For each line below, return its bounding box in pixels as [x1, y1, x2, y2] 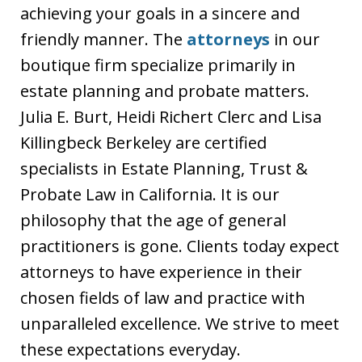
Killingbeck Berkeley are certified [20, 132, 267, 154]
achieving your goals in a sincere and [20, 2, 300, 25]
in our [270, 28, 320, 51]
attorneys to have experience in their [20, 261, 302, 284]
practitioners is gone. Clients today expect [20, 235, 339, 258]
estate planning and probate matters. [20, 80, 309, 103]
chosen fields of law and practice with [20, 287, 305, 309]
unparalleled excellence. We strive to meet [20, 313, 339, 335]
